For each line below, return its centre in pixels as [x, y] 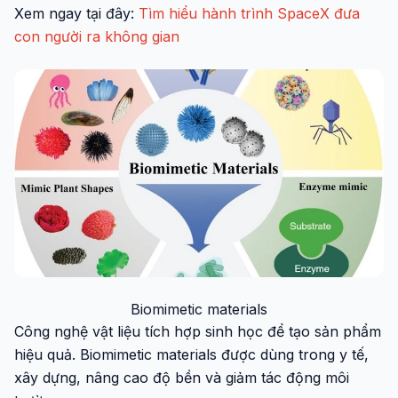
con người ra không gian [97, 36]
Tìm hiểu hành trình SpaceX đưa [249, 13]
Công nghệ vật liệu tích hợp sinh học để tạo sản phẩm [198, 331]
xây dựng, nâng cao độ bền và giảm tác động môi [182, 378]
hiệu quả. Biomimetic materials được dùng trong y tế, [191, 354]
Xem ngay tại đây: [76, 13]
